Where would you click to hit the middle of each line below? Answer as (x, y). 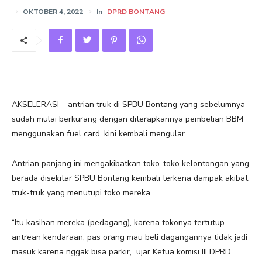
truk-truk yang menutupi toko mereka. (82, 192)
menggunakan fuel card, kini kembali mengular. (99, 133)
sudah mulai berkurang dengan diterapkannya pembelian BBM (127, 119)
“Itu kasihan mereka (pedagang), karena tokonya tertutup (118, 222)
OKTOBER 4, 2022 (53, 11)
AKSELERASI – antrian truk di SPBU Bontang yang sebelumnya (128, 104)
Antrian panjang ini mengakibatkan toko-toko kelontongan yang (130, 163)
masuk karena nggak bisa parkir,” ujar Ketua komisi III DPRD (121, 251)
